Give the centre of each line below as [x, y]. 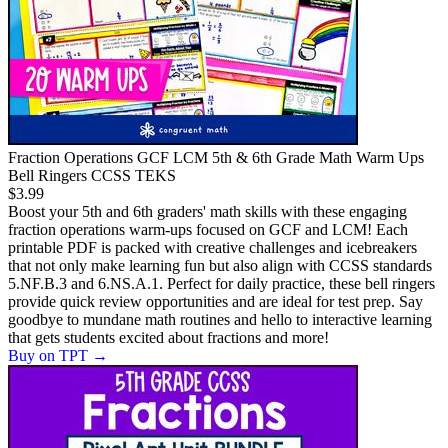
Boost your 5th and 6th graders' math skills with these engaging [207, 212]
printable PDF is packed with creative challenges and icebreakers [212, 248]
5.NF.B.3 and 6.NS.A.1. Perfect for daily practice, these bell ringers [221, 284]
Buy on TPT [48, 356]
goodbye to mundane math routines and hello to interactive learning [220, 320]
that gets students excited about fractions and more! [168, 338]
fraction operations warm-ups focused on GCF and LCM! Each [208, 230]
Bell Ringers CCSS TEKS [92, 176]
